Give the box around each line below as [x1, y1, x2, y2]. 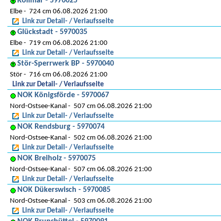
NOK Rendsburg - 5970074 [17, 123, 105, 131]
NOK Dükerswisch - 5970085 [17, 186, 110, 194]
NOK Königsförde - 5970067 [17, 91, 109, 99]
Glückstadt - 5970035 [17, 28, 87, 36]
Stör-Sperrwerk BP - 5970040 [17, 60, 114, 68]
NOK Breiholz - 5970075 [17, 154, 96, 162]
